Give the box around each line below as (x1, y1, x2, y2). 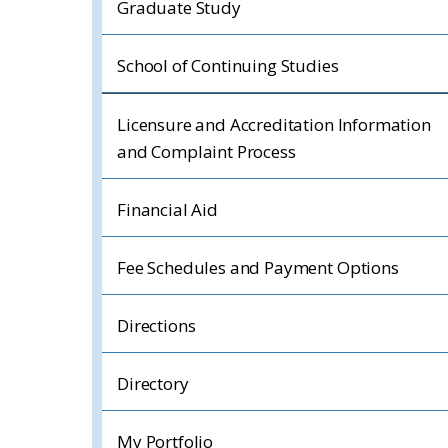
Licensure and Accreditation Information (117, 113, 431, 136)
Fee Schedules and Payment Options (117, 256, 399, 279)
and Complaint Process (117, 140, 296, 163)
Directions (117, 314, 196, 337)
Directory (117, 372, 189, 395)
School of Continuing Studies (117, 54, 339, 77)
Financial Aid (117, 198, 218, 221)
